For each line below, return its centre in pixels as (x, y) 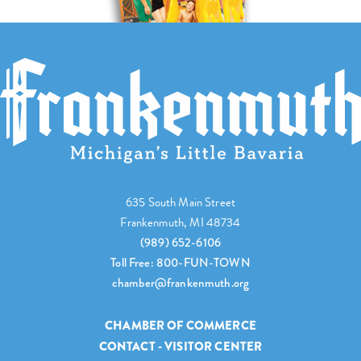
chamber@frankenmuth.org (180, 283)
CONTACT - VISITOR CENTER (180, 346)
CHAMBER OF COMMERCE (180, 326)
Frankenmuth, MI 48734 (180, 223)
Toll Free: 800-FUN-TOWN (180, 263)
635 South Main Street (180, 203)
